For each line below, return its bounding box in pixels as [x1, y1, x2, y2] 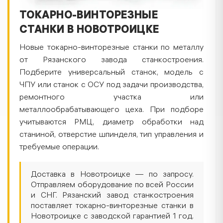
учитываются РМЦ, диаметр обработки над [19, 118, 204, 127]
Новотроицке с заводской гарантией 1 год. [31, 213, 194, 221]
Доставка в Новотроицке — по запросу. [31, 171, 194, 179]
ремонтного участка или [19, 94, 204, 102]
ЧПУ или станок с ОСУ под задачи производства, [19, 81, 204, 90]
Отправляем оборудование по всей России [31, 181, 194, 190]
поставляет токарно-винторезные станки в [31, 202, 194, 211]
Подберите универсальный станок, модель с [19, 69, 204, 77]
